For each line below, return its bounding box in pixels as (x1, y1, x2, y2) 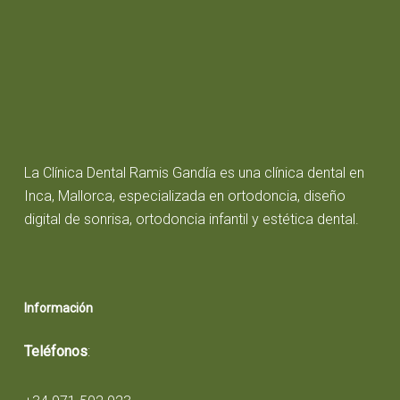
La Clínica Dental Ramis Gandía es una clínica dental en (23, 163, 364, 181)
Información (23, 300, 93, 315)
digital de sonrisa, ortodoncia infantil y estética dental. (23, 210, 359, 228)
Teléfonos (23, 342, 87, 360)
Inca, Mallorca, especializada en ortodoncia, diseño (23, 187, 346, 204)
